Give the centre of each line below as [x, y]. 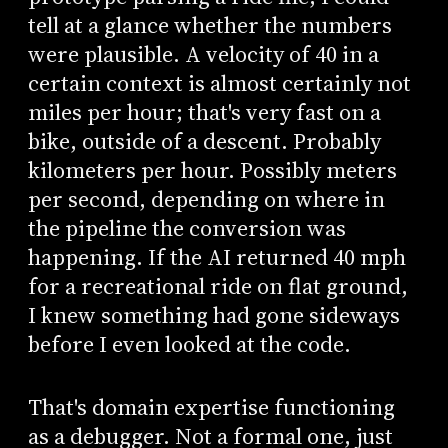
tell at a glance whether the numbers [209, 26]
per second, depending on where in [206, 200]
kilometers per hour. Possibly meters [212, 171]
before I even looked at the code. [189, 345]
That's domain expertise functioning [211, 407]
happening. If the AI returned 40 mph [216, 258]
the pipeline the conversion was [186, 229]
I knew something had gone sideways [213, 316]
